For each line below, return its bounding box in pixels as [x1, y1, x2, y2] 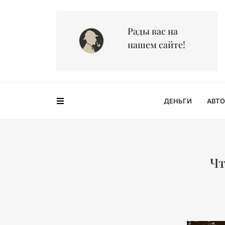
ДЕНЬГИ [163, 97, 192, 105]
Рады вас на [128, 25, 178, 37]
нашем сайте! [128, 39, 185, 51]
